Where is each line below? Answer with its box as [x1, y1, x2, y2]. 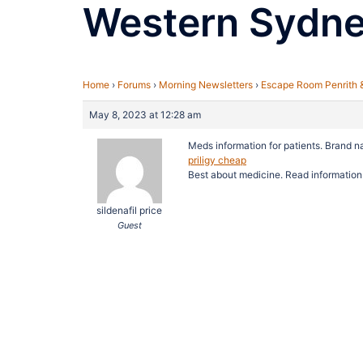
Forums [117, 79, 151, 91]
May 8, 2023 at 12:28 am [89, 109, 201, 121]
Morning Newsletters [159, 79, 253, 91]
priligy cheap [188, 154, 246, 166]
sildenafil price [96, 204, 162, 216]
